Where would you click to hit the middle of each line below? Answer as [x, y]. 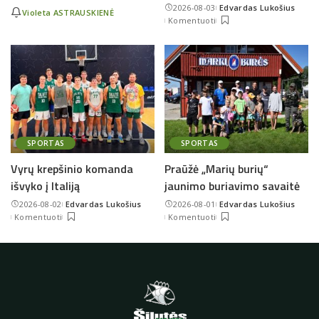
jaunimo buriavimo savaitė [232, 185]
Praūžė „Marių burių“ [216, 168]
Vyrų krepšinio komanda [72, 168]
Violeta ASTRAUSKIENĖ [68, 12]
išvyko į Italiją [45, 185]
